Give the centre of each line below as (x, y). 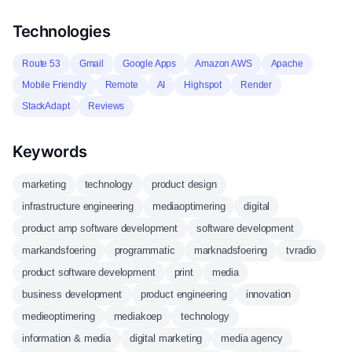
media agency (252, 338)
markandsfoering (59, 250)
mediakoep (138, 316)
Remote (121, 85)
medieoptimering (59, 316)
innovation (268, 294)
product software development (89, 272)
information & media (66, 338)
